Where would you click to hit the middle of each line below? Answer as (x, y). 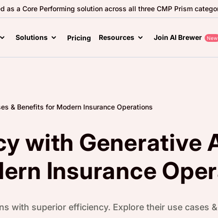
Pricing (79, 38)
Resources (117, 37)
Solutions (32, 37)
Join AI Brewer (178, 37)
